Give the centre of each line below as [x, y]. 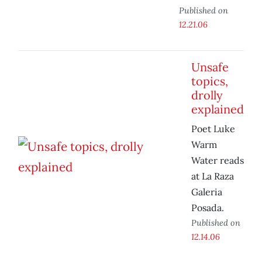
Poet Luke [213, 129]
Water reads [218, 161]
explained [218, 109]
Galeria [207, 192]
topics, [210, 81]
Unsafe [210, 67]
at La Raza [213, 176]
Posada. [208, 208]
